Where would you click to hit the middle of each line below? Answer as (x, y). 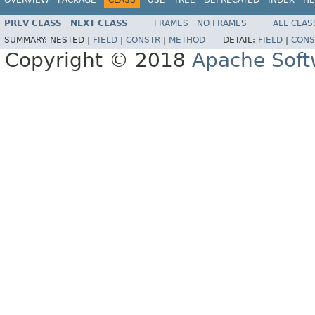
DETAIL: (240, 40)
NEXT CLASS (99, 24)
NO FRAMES (222, 24)
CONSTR (143, 40)
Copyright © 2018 (98, 60)
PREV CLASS (33, 24)
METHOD (187, 40)
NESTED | (71, 40)
